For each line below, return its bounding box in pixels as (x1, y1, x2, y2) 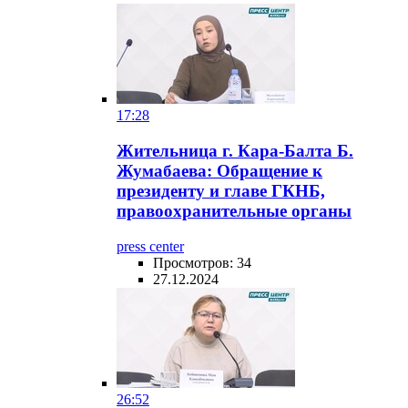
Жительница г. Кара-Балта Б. (117, 141, 353, 161)
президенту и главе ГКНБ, (117, 181, 325, 201)
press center (117, 238, 184, 254)
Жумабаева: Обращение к (117, 161, 322, 181)
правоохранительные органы (117, 201, 352, 221)
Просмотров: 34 (153, 254, 251, 270)
